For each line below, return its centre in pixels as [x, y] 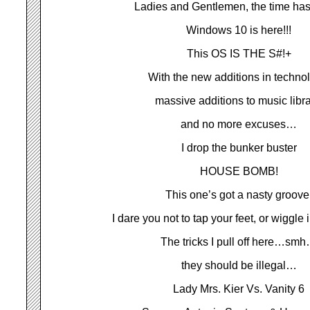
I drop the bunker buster [239, 148]
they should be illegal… [239, 265]
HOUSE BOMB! [239, 171]
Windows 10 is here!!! [239, 30]
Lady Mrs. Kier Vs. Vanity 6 [239, 289]
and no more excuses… [239, 124]
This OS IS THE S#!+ [239, 54]
